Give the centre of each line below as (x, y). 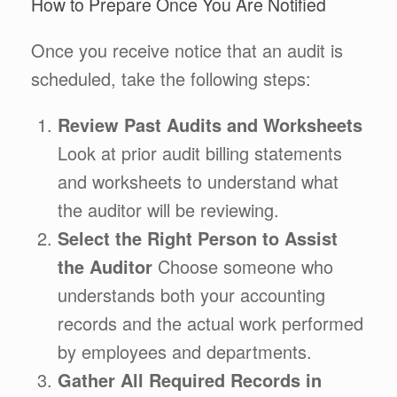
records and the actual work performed (210, 323)
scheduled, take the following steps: (171, 78)
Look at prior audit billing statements (200, 152)
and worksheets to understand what (198, 181)
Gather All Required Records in (190, 379)
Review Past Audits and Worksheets (210, 124)
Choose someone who (243, 266)
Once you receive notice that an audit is (187, 50)
